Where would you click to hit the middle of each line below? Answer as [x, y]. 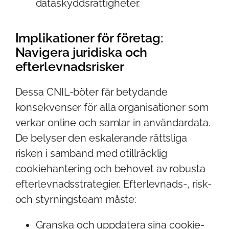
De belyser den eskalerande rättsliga [101, 138]
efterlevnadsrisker [70, 66]
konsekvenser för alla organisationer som [112, 107]
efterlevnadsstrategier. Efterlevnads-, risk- [113, 184]
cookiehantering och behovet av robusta [110, 168]
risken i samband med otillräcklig [91, 153]
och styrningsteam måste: [76, 199]
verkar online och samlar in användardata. [113, 122]
